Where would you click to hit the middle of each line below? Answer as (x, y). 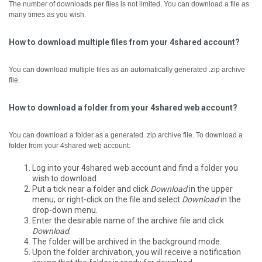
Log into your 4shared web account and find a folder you (135, 168)
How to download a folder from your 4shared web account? (123, 107)
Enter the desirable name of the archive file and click (128, 220)
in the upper (210, 189)
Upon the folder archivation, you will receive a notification (137, 252)
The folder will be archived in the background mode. (127, 241)
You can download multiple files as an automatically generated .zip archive (127, 69)
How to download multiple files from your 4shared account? (124, 42)
